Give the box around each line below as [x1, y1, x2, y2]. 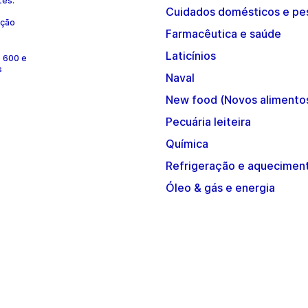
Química [166, 137, 208, 151]
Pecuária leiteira [166, 115, 251, 129]
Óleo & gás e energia [166, 181, 275, 195]
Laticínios [166, 49, 216, 63]
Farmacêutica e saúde [166, 27, 281, 41]
